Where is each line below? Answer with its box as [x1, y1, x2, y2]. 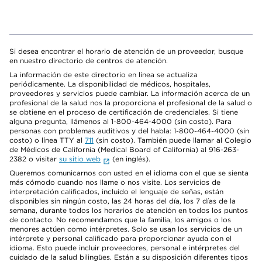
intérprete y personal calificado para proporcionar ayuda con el [9, 234, 232, 243]
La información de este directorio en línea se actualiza [9, 70, 198, 79]
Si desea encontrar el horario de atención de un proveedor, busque [9, 47, 243, 56]
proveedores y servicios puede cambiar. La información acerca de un [9, 89, 250, 98]
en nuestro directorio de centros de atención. [9, 56, 168, 65]
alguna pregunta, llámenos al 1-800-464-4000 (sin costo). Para [9, 117, 232, 126]
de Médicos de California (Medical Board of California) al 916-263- [9, 145, 239, 154]
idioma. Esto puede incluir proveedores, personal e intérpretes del [9, 243, 240, 252]
